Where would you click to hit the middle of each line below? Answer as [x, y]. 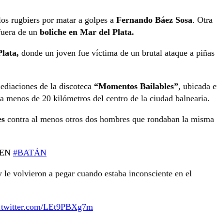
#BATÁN [30, 152]
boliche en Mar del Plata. [87, 32]
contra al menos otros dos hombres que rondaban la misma [109, 119]
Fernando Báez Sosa [153, 20]
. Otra [202, 20]
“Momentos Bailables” [136, 86]
